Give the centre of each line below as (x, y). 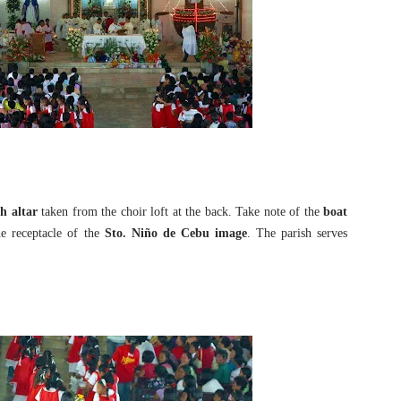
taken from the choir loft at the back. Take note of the (180, 212)
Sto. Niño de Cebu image (173, 233)
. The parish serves (297, 233)
